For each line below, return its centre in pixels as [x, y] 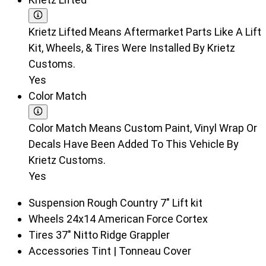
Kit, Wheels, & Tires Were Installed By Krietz [132, 48]
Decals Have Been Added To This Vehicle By [134, 144]
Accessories [60, 251]
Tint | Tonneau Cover [141, 251]
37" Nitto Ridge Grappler [113, 235]
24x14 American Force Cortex [137, 219]
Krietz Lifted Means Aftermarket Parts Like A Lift [145, 32]
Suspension [58, 203]
